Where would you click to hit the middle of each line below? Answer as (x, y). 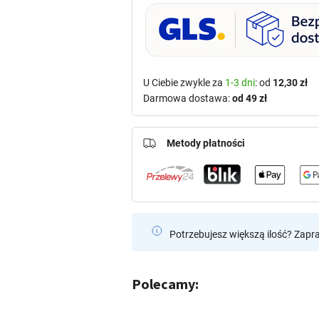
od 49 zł (250, 99)
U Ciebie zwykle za (184, 83)
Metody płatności (206, 143)
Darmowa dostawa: (188, 99)
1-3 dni (240, 83)
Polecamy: (166, 284)
